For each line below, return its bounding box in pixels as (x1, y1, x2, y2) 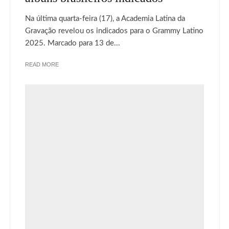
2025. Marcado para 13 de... (25, 39, 120, 48)
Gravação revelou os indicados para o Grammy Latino (25, 27, 203, 35)
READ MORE (25, 61, 59, 68)
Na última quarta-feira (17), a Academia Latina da (25, 15, 185, 23)
